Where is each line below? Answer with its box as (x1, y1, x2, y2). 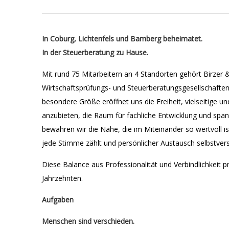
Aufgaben (42, 195, 74, 204)
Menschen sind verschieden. (42, 216, 134, 226)
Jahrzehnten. (42, 173, 83, 183)
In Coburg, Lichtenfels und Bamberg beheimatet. (42, 34, 202, 43)
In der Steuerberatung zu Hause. (42, 48, 148, 57)
